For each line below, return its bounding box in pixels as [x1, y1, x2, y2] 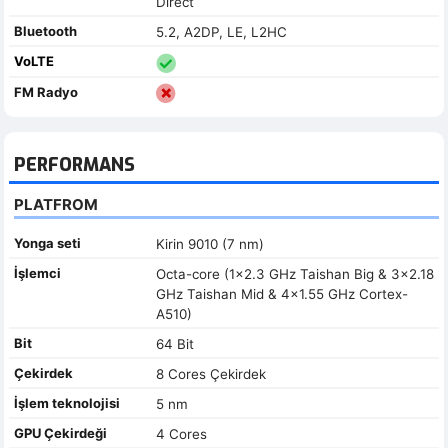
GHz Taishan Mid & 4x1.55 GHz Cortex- [155, 285, 408, 302]
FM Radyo [14, 84, 78, 101]
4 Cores [155, 425, 207, 442]
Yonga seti [14, 234, 81, 251]
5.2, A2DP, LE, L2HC [155, 23, 287, 40]
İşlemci [14, 264, 61, 281]
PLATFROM [14, 194, 98, 214]
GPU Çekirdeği [14, 424, 107, 441]
